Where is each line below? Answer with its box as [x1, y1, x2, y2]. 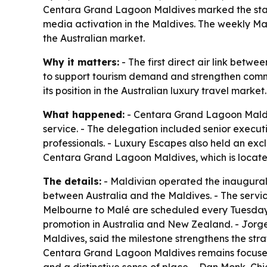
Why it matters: [43, 56, 119, 68]
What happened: [43, 108, 125, 120]
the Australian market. [43, 32, 145, 44]
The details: [43, 175, 101, 187]
